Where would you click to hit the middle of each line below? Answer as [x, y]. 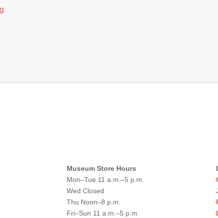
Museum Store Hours [101, 168]
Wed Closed [85, 191]
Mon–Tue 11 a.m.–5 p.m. [105, 180]
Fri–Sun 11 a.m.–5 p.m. [103, 213]
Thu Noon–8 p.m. [93, 202]
